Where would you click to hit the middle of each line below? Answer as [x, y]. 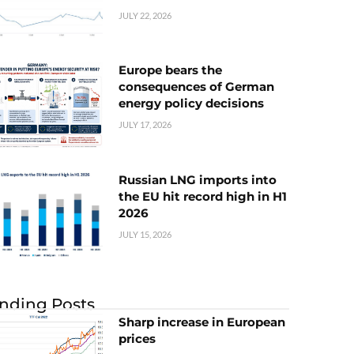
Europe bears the [170, 70]
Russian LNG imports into [198, 179]
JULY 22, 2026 [145, 16]
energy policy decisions [191, 104]
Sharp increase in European [202, 322]
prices [137, 338]
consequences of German [196, 87]
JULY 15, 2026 [145, 234]
